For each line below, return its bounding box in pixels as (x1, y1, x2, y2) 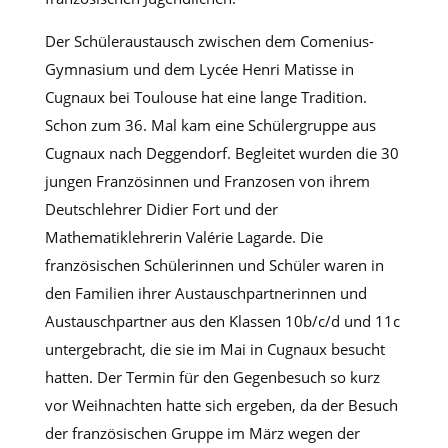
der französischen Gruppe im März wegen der (44, 422, 360, 443)
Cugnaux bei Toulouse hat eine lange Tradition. (44, 86, 367, 107)
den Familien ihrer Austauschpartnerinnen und (44, 282, 367, 303)
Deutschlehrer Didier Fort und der (44, 198, 278, 219)
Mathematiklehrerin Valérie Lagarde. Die (44, 226, 323, 247)
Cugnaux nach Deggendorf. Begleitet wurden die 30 (44, 142, 399, 163)
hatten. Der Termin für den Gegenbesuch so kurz (44, 366, 380, 387)
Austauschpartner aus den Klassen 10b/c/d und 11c (44, 310, 400, 331)
